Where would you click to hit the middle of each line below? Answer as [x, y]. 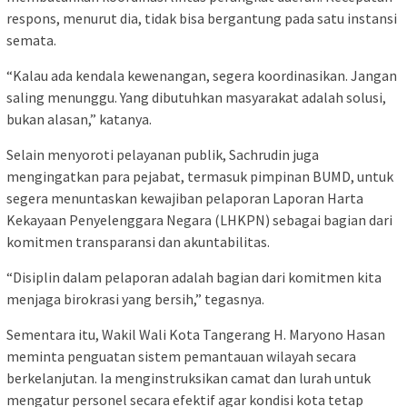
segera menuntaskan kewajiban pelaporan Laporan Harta [185, 198]
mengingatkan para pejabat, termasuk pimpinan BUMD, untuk [200, 176]
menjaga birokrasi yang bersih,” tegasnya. [135, 298]
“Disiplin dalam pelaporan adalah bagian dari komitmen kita [194, 277]
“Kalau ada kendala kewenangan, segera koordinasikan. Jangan [202, 75]
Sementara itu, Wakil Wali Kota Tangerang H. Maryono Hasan [196, 334]
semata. [31, 40]
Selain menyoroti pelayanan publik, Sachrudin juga [163, 154]
